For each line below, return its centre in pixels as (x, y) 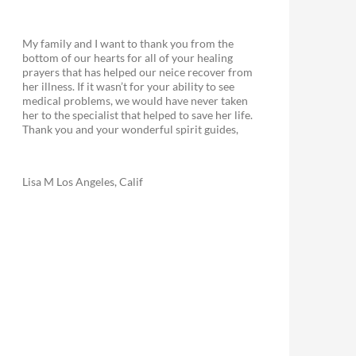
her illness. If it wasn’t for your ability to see (128, 86)
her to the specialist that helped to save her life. (137, 115)
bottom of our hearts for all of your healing (128, 58)
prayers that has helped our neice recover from (137, 72)
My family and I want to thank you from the (128, 43)
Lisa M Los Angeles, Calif (83, 182)
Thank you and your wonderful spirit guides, (130, 129)
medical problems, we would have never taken (135, 101)
